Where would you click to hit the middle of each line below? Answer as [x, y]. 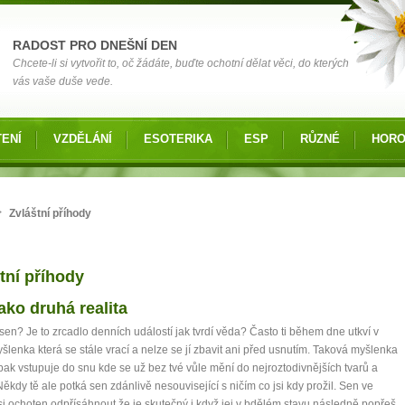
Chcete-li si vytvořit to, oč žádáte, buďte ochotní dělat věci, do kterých [181, 63]
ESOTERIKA [178, 139]
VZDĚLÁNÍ [83, 139]
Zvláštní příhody [50, 213]
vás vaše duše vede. [63, 81]
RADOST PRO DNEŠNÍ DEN [95, 45]
